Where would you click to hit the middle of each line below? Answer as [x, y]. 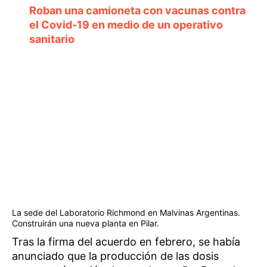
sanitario [52, 39]
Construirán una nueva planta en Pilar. [86, 223]
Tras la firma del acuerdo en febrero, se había [126, 241]
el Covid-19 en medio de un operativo [126, 25]
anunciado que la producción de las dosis [115, 256]
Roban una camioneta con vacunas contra [137, 11]
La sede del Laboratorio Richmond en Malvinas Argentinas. [126, 212]
